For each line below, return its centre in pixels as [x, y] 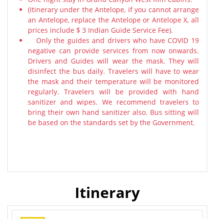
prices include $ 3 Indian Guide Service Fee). [100, 30]
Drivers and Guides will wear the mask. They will [113, 61]
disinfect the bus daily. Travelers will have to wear [113, 71]
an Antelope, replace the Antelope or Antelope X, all [113, 20]
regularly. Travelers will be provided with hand [113, 92]
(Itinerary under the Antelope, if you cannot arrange [113, 10]
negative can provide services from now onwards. [113, 51]
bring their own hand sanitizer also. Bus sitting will [113, 112]
